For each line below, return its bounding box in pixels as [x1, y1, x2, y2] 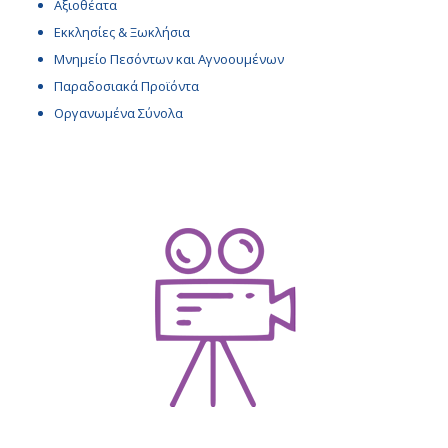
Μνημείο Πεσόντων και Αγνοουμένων [53, 49, 284, 68]
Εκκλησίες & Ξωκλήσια [53, 22, 190, 41]
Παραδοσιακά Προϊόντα [53, 76, 199, 95]
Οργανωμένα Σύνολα [53, 103, 183, 122]
